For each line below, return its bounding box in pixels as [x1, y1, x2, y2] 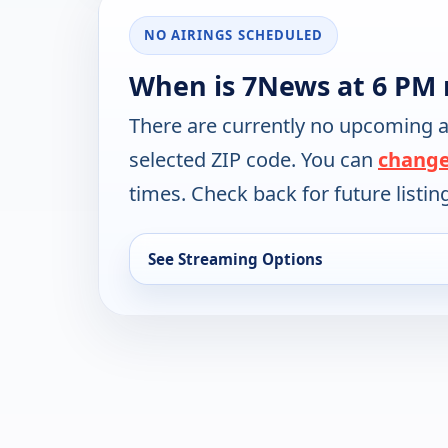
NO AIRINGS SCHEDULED [144, 26, 323, 45]
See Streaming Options [148, 249, 323, 270]
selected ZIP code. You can [129, 146, 378, 174]
